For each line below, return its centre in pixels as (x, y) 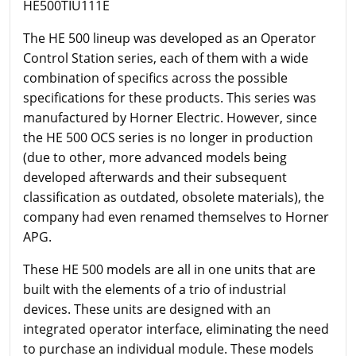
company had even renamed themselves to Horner (176, 217)
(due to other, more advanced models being (155, 157)
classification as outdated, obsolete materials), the (174, 197)
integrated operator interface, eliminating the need (176, 329)
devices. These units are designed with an (147, 309)
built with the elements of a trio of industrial (155, 289)
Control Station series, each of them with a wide (166, 58)
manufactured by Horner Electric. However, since (170, 117)
